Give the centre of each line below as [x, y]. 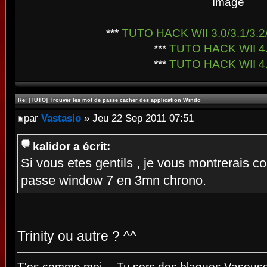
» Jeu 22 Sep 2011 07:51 [137, 118]
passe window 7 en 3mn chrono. [114, 180]
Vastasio [61, 118]
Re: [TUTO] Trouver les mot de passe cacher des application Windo [109, 100]
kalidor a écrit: [72, 146]
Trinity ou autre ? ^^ [77, 236]
